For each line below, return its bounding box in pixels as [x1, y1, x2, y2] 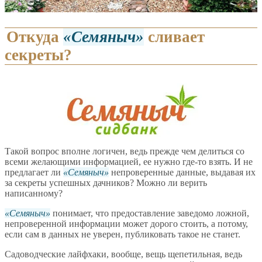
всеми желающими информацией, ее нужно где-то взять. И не [5, 157, 253, 167]
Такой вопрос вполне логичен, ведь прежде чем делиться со [5, 146, 244, 157]
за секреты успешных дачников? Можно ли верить [5, 178, 207, 188]
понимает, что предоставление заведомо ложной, [50, 208, 249, 219]
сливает [144, 28, 205, 46]
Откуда [6, 28, 63, 46]
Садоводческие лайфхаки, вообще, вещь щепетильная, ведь [5, 249, 242, 260]
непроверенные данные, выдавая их [109, 167, 256, 178]
